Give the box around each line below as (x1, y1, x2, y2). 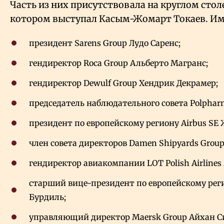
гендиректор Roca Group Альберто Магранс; (29, 58, 208, 68)
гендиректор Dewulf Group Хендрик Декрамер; (29, 78, 218, 88)
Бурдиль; (29, 192, 66, 202)
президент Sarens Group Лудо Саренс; (29, 38, 180, 48)
